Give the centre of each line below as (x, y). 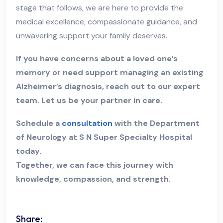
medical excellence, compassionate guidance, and (107, 22)
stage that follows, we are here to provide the (100, 8)
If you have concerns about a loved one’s (97, 59)
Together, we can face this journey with (95, 165)
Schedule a (39, 123)
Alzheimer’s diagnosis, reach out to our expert (108, 87)
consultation (87, 123)
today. (29, 151)
